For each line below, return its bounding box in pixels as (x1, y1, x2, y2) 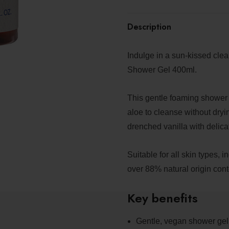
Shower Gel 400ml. (127, 65, 197, 74)
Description (127, 21, 171, 33)
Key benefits (127, 189, 198, 207)
